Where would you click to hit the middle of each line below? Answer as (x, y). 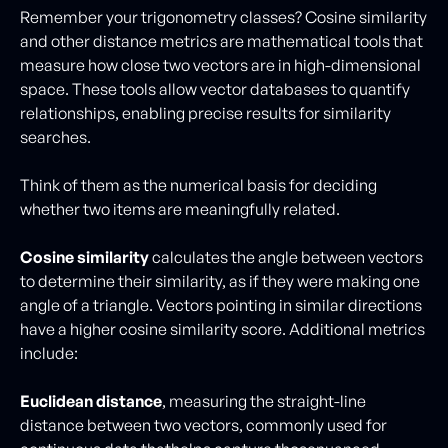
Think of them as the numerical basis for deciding (198, 185)
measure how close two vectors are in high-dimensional (220, 65)
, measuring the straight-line (264, 401)
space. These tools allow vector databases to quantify (215, 89)
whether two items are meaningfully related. (180, 209)
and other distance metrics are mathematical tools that (221, 41)
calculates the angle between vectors (286, 257)
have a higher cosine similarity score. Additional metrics (222, 329)
